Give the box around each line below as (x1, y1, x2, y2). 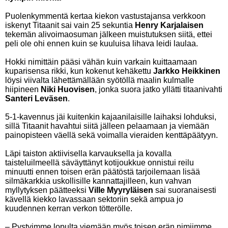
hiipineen (5, 85, 41, 94)
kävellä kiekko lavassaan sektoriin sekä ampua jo (5, 195, 183, 204)
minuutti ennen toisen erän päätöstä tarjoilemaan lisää (5, 167, 200, 176)
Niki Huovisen (41, 85, 95, 94)
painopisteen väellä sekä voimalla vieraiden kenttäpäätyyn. (5, 131, 218, 139)
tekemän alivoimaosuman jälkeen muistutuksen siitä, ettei (5, 30, 212, 39)
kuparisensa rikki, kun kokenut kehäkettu (5, 67, 153, 75)
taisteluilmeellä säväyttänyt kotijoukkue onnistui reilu (5, 158, 194, 167)
